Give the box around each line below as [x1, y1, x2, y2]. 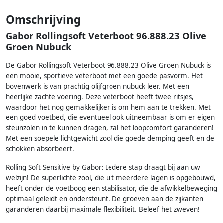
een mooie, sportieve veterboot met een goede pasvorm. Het [6, 71, 203, 81]
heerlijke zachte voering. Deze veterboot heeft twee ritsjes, [6, 92, 194, 102]
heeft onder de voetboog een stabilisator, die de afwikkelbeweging [6, 184, 217, 193]
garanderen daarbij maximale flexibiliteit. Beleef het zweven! [6, 205, 200, 214]
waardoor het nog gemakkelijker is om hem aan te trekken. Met [6, 103, 211, 112]
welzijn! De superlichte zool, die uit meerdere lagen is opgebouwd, [6, 173, 216, 183]
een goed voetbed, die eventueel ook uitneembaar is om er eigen [6, 113, 215, 122]
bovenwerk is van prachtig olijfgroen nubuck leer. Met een [6, 82, 189, 91]
